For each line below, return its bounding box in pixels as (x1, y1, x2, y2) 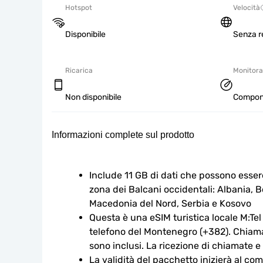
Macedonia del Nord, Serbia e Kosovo (89, 198, 251, 209)
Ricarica (65, 66, 93, 75)
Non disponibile (65, 92, 122, 102)
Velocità (233, 4, 260, 12)
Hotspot (65, 4, 92, 12)
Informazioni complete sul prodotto (52, 130, 194, 140)
